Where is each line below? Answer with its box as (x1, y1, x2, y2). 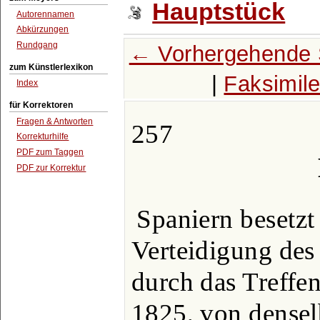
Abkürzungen (16, 24, 69, 35)
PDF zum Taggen (16, 147, 84, 158)
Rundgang (16, 40, 59, 51)
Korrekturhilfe (16, 131, 69, 142)
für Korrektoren (9, 99, 74, 110)
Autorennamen (16, 9, 75, 19)
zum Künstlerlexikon (9, 61, 94, 72)
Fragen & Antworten (16, 116, 94, 126)
